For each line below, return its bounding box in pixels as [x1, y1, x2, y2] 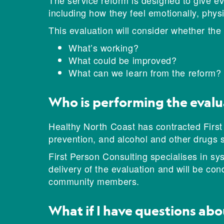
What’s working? [68, 41, 139, 54]
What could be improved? [68, 53, 177, 67]
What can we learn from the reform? [68, 66, 221, 79]
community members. [48, 174, 139, 188]
